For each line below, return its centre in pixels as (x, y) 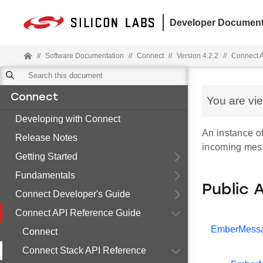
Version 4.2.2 (198, 56)
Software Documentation (85, 56)
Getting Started (46, 156)
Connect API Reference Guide (78, 213)
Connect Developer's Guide (73, 194)
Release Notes (46, 138)
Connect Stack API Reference (84, 250)
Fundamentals (45, 175)
